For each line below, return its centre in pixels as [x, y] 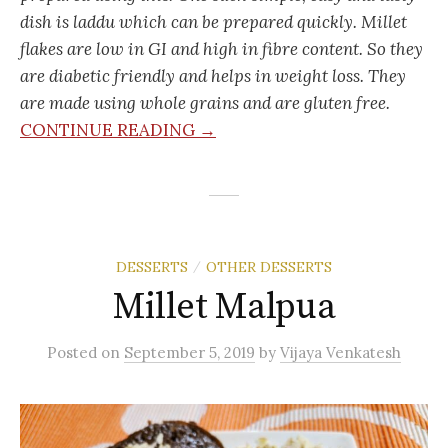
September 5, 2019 [189, 352]
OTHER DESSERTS [269, 266]
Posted [74, 352]
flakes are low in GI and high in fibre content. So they [221, 48]
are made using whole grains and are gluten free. [205, 102]
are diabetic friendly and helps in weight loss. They [213, 75]
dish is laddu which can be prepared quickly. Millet [213, 21]
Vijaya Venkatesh [340, 352]
